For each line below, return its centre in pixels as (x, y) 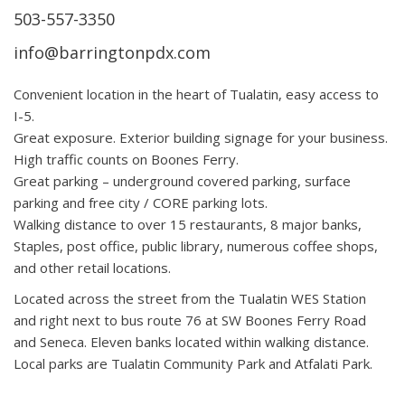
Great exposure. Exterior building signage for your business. (201, 137)
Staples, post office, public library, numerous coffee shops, (196, 246)
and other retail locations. (92, 268)
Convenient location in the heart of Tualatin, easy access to (196, 94)
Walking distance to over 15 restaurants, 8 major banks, (188, 224)
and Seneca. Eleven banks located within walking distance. (191, 342)
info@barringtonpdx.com (112, 52)
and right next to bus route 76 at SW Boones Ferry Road (190, 320)
